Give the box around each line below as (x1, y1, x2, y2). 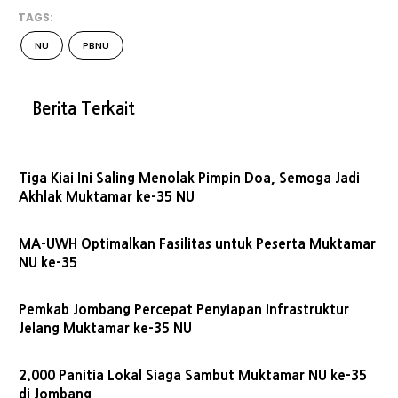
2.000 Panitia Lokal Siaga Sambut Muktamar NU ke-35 (19, 369, 367, 382)
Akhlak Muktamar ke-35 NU (19, 190, 195, 203)
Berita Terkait (32, 100, 135, 117)
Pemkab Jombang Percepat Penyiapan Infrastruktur (19, 303, 349, 316)
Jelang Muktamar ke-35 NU (19, 322, 192, 335)
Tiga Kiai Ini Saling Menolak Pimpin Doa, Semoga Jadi (19, 171, 360, 185)
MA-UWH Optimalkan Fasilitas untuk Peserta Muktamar (19, 237, 376, 251)
